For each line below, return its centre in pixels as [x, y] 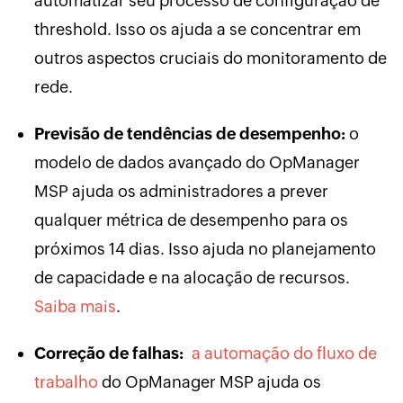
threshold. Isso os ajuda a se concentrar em [197, 29]
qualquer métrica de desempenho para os [191, 219]
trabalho [66, 381]
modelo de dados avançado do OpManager [197, 162]
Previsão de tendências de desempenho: [189, 133]
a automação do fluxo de [282, 353]
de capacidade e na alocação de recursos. [192, 277]
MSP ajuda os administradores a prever [181, 191]
